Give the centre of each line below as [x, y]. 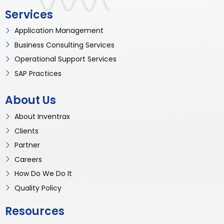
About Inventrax [42, 117]
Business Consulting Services [64, 45]
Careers [28, 159]
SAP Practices [38, 73]
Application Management [59, 31]
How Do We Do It [43, 174]
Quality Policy [38, 188]
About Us [30, 100]
